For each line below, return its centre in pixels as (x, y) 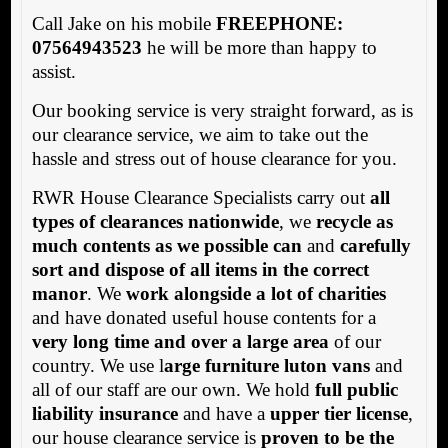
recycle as (354, 222)
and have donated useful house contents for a (203, 318)
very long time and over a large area (180, 342)
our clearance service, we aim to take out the (199, 135)
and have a (223, 414)
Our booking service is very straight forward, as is (222, 111)
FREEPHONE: (279, 24)
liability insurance (104, 414)
